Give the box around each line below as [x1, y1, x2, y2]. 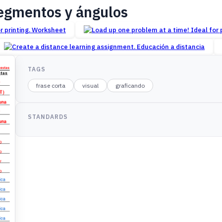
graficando [115, 82, 145, 90]
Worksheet [32, 25, 66, 35]
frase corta [36, 82, 66, 90]
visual [82, 82, 99, 90]
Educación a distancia [137, 42, 205, 52]
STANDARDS [28, 113, 68, 121]
